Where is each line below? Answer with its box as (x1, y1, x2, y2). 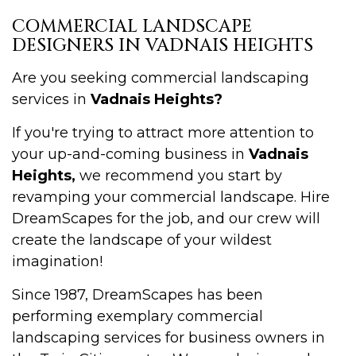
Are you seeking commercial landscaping (12, 68, 309, 87)
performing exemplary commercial (12, 307, 263, 325)
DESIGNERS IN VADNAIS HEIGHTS (12, 33, 313, 57)
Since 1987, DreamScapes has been (12, 285, 263, 304)
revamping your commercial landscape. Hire (12, 188, 330, 206)
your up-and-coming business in (12, 145, 249, 163)
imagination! (12, 252, 103, 270)
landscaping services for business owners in (12, 328, 325, 346)
